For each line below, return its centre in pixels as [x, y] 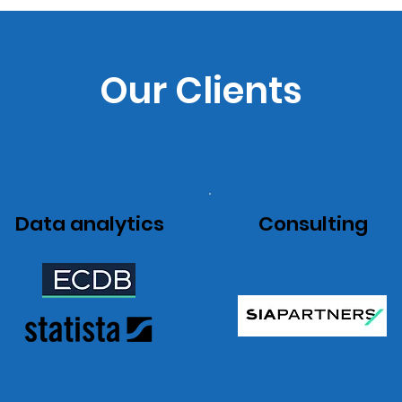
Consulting [313, 224]
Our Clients [201, 91]
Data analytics [89, 224]
